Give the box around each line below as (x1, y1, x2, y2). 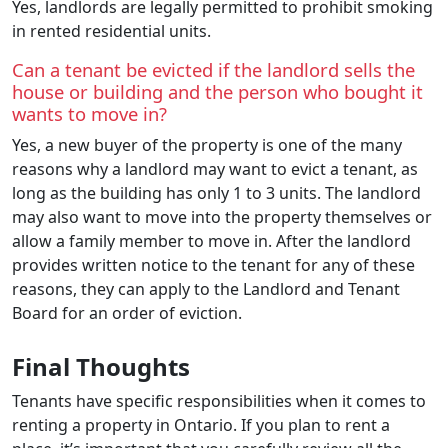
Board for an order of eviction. (12, 301, 246, 324)
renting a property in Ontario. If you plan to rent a (12, 413, 390, 436)
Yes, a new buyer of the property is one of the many (12, 133, 402, 156)
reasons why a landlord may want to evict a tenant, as (12, 157, 418, 180)
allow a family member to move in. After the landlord (12, 229, 411, 252)
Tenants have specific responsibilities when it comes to (12, 389, 426, 412)
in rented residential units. (12, 19, 211, 42)
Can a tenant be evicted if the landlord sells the (12, 56, 415, 82)
